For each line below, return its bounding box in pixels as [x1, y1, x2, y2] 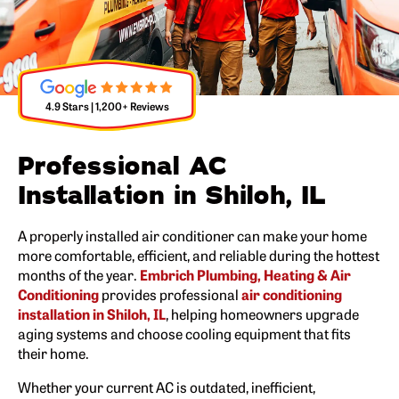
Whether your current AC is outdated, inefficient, [18, 377, 315, 396]
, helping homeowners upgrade [166, 304, 359, 323]
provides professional [99, 284, 241, 304]
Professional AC [18, 150, 227, 183]
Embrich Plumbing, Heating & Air [140, 265, 351, 284]
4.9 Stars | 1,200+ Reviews [45, 99, 169, 113]
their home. [18, 343, 89, 362]
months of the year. [18, 265, 140, 284]
